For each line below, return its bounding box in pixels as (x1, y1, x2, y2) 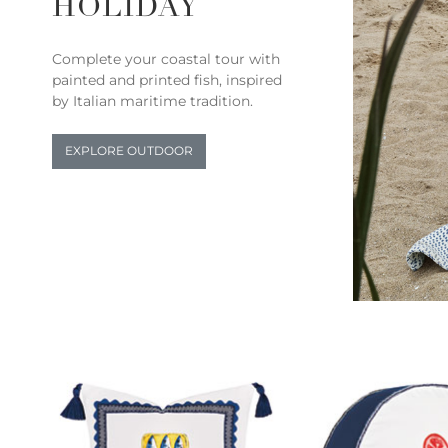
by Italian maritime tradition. (52, 91, 253, 110)
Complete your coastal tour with (52, 49, 280, 68)
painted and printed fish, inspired (52, 70, 282, 89)
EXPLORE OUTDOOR (65, 144, 193, 159)
